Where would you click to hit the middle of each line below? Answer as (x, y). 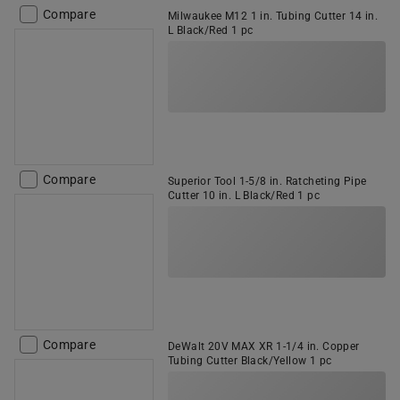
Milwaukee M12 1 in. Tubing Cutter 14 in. (273, 16)
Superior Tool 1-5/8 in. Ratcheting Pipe (267, 181)
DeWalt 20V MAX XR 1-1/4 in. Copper (264, 346)
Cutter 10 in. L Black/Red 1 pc (244, 196)
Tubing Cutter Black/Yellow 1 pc (250, 361)
